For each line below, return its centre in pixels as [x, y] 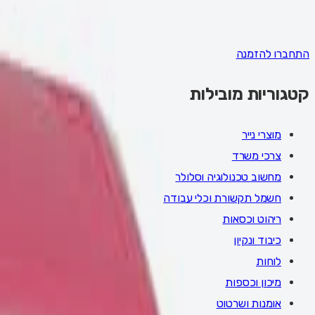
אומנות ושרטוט [249, 303]
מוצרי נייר [262, 134]
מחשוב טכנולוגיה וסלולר [228, 176]
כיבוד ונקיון [257, 240]
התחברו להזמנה [272, 53]
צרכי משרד [256, 155]
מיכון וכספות [253, 282]
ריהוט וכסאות [252, 219]
